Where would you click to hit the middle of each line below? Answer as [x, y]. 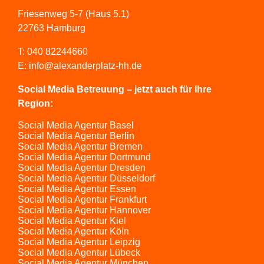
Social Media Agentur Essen [77, 189]
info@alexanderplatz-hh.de [85, 66]
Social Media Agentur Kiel [72, 221]
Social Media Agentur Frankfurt [82, 200]
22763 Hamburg [52, 28]
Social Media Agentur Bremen [80, 147]
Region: [35, 104]
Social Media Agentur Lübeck [79, 253]
